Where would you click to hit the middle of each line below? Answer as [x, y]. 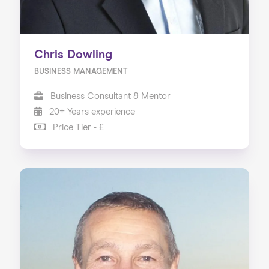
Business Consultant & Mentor [109, 96]
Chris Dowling [73, 54]
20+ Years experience [91, 112]
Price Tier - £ [77, 127]
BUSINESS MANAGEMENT [81, 71]
